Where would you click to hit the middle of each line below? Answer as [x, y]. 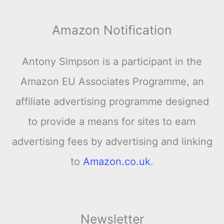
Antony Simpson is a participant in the [112, 61]
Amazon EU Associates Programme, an [112, 81]
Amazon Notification [112, 30]
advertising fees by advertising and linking [112, 141]
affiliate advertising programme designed [112, 101]
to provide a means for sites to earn [112, 121]
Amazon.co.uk [117, 161]
